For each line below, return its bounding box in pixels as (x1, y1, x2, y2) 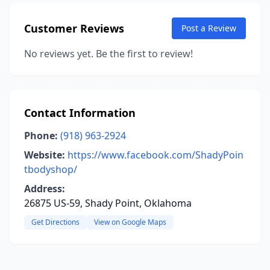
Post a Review (181, 22, 236, 34)
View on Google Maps (94, 217, 166, 227)
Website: (24, 148, 65, 162)
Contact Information (24, 105, 136, 120)
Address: (24, 182, 65, 195)
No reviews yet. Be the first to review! (24, 47, 193, 60)
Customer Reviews (24, 21, 124, 36)
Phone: (24, 129, 58, 142)
